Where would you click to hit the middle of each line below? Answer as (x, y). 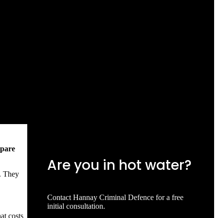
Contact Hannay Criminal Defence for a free (115, 197)
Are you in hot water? (119, 165)
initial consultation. (76, 206)
